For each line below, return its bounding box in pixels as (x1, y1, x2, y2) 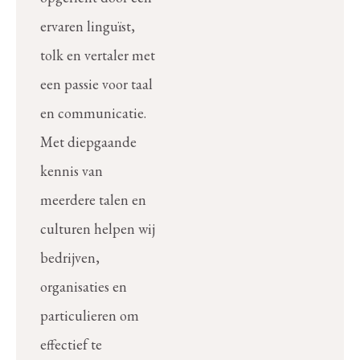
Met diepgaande (40, 133, 137, 152)
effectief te (40, 335, 102, 354)
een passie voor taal (40, 75, 153, 94)
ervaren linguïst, (40, 17, 135, 36)
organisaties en (40, 277, 127, 297)
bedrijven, (40, 248, 100, 268)
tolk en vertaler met (40, 46, 155, 65)
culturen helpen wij (40, 219, 155, 239)
